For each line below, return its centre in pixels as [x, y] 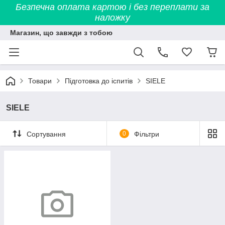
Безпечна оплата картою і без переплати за [113, 7]
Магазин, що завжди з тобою [61, 33]
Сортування [46, 134]
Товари [40, 81]
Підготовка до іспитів [99, 81]
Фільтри [146, 134]
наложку [113, 18]
